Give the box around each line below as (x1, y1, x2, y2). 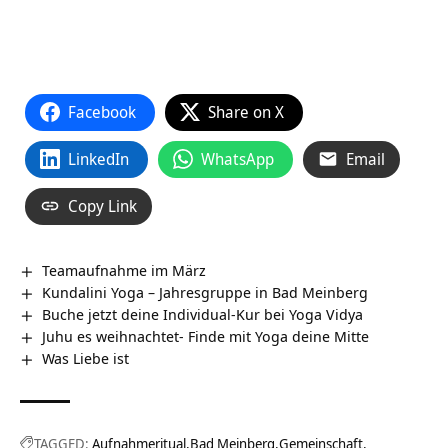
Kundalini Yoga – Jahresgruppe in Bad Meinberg (42, 281, 369, 302)
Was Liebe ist (42, 347, 130, 368)
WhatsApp (201, 147, 274, 170)
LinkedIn (68, 147, 129, 170)
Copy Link (68, 194, 137, 217)
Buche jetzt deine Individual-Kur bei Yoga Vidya (42, 303, 364, 324)
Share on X (208, 100, 284, 123)
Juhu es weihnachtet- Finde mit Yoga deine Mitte (42, 325, 370, 346)
